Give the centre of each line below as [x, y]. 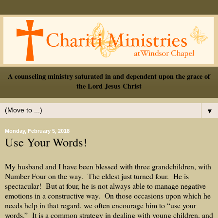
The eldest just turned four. [128, 176]
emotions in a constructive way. [53, 195]
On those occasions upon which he [158, 195]
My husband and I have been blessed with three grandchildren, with [108, 166]
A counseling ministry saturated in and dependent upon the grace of [109, 76]
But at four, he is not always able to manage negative [126, 185]
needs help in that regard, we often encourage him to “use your [100, 205]
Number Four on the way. [45, 176]
